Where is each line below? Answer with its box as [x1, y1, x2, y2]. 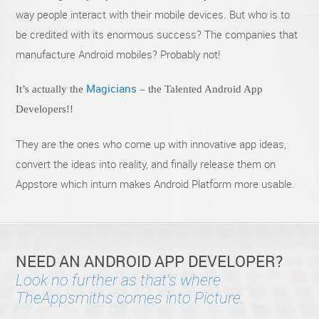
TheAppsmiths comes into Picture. [16, 289, 245, 308]
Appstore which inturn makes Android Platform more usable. [16, 177, 296, 192]
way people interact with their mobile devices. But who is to [16, 7, 291, 22]
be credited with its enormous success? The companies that [16, 27, 298, 42]
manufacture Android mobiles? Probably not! [16, 47, 221, 62]
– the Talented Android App [137, 83, 263, 95]
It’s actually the [16, 83, 87, 95]
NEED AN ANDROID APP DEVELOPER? [16, 251, 283, 272]
